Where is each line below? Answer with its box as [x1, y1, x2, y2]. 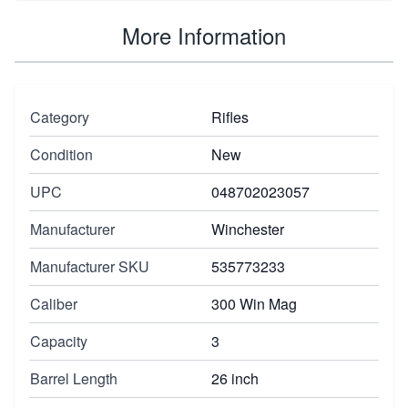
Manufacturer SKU [30, 255, 149, 277]
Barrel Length [30, 367, 117, 389]
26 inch [211, 367, 259, 389]
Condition [30, 143, 93, 165]
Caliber [30, 292, 77, 314]
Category [30, 106, 89, 127]
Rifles [211, 106, 249, 127]
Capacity [30, 330, 87, 352]
